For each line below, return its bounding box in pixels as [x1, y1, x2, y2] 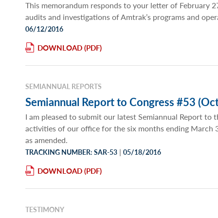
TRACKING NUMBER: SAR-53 [25, 147, 117, 157]
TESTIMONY [25, 204, 64, 215]
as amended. [25, 134, 68, 146]
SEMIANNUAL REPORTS [25, 81, 102, 91]
